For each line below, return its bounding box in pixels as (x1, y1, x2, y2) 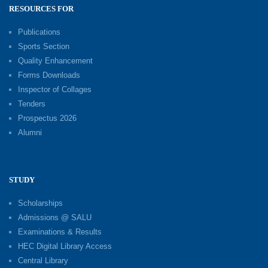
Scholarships (18, 198, 63, 208)
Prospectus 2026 (18, 113, 77, 123)
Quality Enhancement (18, 56, 93, 65)
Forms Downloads (18, 70, 80, 80)
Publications (18, 27, 60, 36)
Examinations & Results (18, 227, 102, 236)
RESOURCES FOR (9, 4, 74, 13)
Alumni (18, 127, 42, 137)
